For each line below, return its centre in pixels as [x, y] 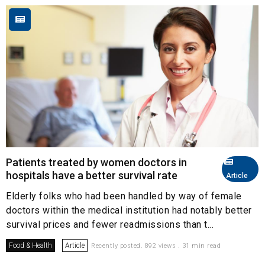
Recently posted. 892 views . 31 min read [156, 245]
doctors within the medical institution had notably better [129, 210]
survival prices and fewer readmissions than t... [110, 224]
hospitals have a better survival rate [92, 175]
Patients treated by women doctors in [96, 162]
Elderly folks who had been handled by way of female [124, 196]
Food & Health [30, 245]
